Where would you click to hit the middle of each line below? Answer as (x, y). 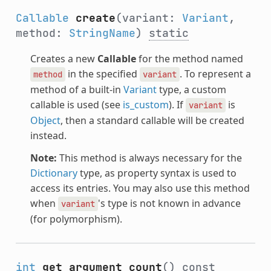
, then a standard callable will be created (152, 121)
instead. (48, 136)
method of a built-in (77, 90)
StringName (102, 33)
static (168, 33)
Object (45, 121)
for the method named (189, 59)
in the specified (102, 74)
